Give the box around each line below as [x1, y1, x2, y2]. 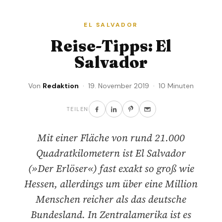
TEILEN [66, 106, 89, 113]
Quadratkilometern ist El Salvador [36, 146, 186, 161]
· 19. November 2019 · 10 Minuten [79, 81, 194, 91]
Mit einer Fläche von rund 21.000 [37, 131, 185, 145]
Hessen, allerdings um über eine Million [24, 177, 198, 191]
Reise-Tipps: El [51, 36, 171, 56]
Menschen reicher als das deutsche [36, 192, 186, 207]
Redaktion [43, 81, 79, 91]
